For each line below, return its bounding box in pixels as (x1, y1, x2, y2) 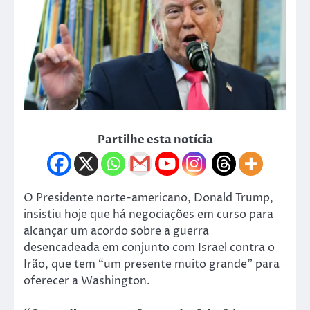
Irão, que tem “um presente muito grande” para (24, 256, 280, 272)
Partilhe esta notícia (97, 131, 213, 147)
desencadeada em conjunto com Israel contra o (24, 239, 275, 255)
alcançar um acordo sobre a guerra (24, 223, 209, 239)
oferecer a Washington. (24, 273, 150, 289)
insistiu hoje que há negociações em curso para (24, 206, 273, 222)
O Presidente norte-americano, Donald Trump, (24, 190, 273, 206)
